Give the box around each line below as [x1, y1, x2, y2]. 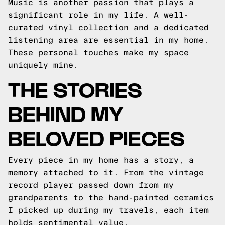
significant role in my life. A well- [8, 11, 189, 19]
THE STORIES [8, 76, 142, 101]
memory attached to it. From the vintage [8, 168, 204, 177]
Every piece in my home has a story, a [8, 156, 194, 164]
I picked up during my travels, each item [8, 206, 209, 214]
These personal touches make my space [8, 48, 189, 57]
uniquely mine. [8, 61, 78, 69]
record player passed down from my [8, 181, 174, 189]
